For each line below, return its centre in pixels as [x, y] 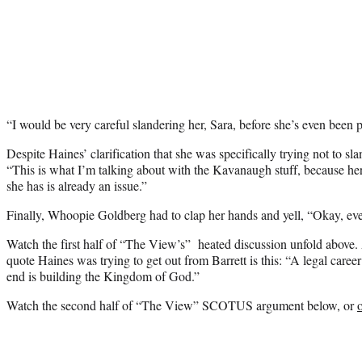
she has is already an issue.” [77, 185]
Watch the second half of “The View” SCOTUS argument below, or [182, 305]
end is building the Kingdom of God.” [103, 276]
